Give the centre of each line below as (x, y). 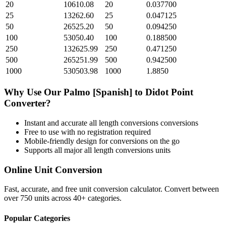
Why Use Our (34, 92)
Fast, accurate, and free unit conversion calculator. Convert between (111, 189)
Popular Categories (37, 218)
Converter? (27, 103)
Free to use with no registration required (88, 132)
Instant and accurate (57, 123)
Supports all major (54, 150)
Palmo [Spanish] (98, 92)
